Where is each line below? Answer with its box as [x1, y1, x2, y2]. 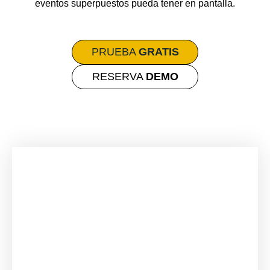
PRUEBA [91, 46, 139, 58]
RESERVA [92, 71, 146, 83]
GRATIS [138, 46, 179, 58]
